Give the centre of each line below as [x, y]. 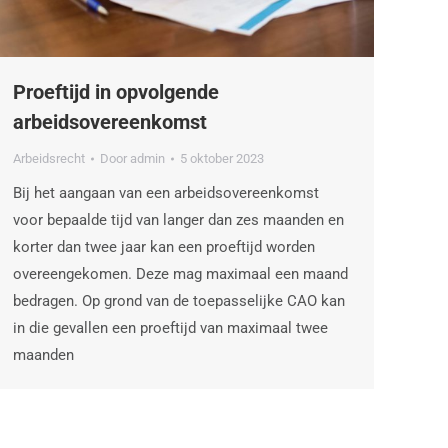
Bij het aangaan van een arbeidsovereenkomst [166, 193]
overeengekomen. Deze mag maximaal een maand [180, 274]
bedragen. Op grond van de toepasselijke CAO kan [179, 301]
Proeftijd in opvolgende [116, 92]
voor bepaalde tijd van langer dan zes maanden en [178, 220]
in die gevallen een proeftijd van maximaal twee [170, 328]
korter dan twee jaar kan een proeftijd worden [164, 247]
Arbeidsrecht [49, 159]
